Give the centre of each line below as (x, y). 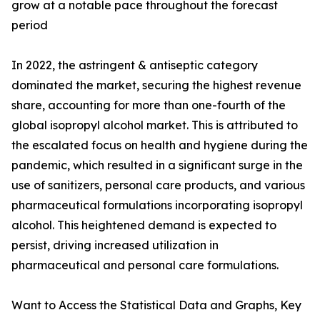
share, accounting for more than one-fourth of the (149, 105)
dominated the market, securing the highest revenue (156, 85)
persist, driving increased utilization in (115, 245)
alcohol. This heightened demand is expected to (144, 225)
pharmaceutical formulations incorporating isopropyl (157, 205)
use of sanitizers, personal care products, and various (158, 185)
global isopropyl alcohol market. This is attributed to (155, 125)
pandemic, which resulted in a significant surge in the (157, 165)
